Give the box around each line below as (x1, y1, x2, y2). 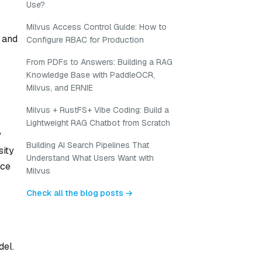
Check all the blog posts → (26, 188, 133, 198)
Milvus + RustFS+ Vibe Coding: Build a (26, 105, 169, 115)
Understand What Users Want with (26, 153, 154, 163)
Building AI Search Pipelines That (26, 140, 149, 150)
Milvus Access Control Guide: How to (26, 22, 167, 32)
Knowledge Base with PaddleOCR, (26, 70, 155, 80)
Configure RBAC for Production (26, 35, 144, 45)
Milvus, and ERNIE (26, 82, 93, 93)
